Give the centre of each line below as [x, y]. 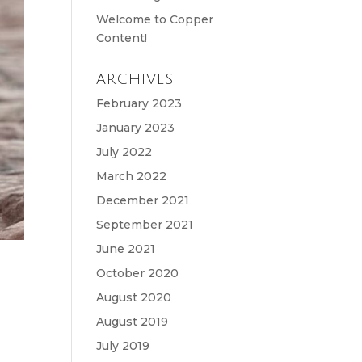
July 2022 [124, 152]
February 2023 [139, 103]
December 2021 [143, 200]
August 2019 [133, 322]
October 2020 [138, 273]
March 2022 [132, 176]
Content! [122, 38]
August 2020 [134, 297]
